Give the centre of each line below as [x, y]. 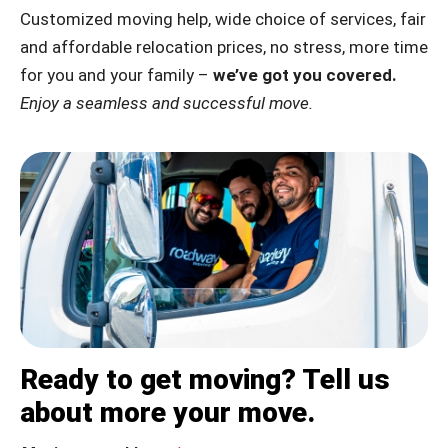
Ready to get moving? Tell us [205, 379]
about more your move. [167, 412]
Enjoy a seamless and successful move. [168, 103]
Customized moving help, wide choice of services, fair [223, 19]
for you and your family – [114, 75]
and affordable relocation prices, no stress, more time [224, 47]
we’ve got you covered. [303, 75]
